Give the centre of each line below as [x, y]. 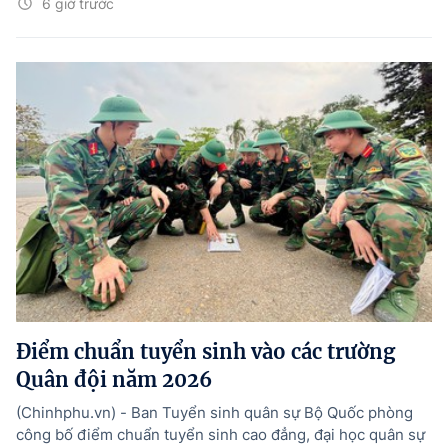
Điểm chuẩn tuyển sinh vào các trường [205, 352]
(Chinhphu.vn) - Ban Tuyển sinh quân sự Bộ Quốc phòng [214, 413]
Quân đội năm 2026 [114, 380]
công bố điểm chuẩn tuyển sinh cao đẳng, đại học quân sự [220, 435]
